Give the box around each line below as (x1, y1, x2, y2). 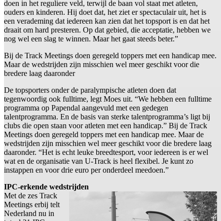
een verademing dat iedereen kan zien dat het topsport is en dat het (4, 17, 210, 26)
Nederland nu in (4, 209, 54, 218)
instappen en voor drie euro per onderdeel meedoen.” (4, 166, 169, 175)
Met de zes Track (4, 191, 57, 200)
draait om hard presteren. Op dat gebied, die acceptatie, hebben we (4, 26, 211, 35)
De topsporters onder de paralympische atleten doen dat (4, 86, 176, 95)
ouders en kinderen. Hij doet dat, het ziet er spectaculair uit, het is (4, 8, 206, 17)
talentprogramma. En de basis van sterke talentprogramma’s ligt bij (4, 112, 210, 121)
